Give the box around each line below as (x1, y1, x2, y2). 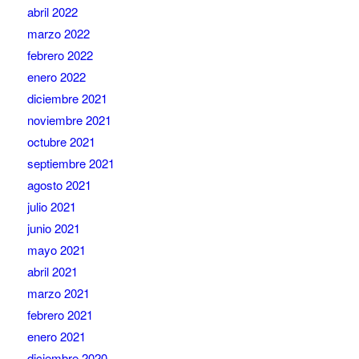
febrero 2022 (26, 46, 93, 64)
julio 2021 (26, 198, 76, 216)
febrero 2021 (26, 306, 93, 324)
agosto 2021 (26, 176, 91, 194)
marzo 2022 (26, 25, 90, 42)
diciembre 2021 (26, 90, 107, 107)
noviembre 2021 (26, 111, 111, 129)
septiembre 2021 (26, 155, 115, 172)
